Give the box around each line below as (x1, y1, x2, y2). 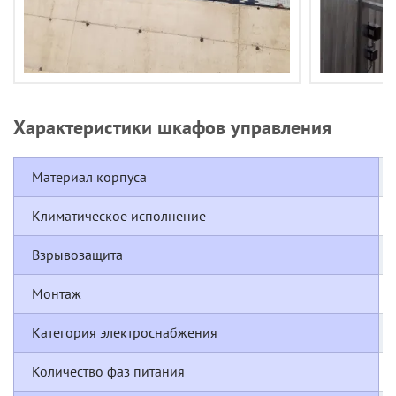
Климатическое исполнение (32, 207, 206, 225)
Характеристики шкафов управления (13, 115, 331, 141)
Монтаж (32, 285, 81, 303)
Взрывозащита (32, 246, 123, 264)
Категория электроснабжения (32, 324, 217, 342)
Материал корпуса (32, 168, 147, 187)
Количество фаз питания (32, 362, 185, 381)
